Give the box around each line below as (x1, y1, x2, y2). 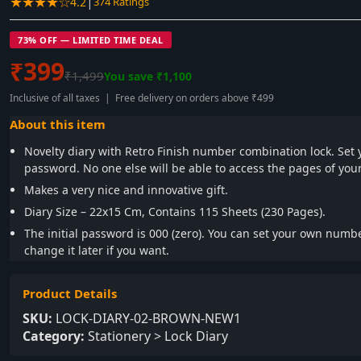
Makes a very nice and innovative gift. (24, 182, 228, 197)
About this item (10, 116, 106, 132)
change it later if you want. (24, 243, 169, 258)
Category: (23, 327, 85, 345)
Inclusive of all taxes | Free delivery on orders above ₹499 (10, 91, 274, 105)
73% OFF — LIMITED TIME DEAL (18, 34, 164, 46)
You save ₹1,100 (104, 68, 192, 84)
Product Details (23, 285, 117, 301)
